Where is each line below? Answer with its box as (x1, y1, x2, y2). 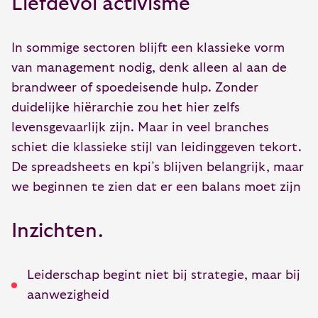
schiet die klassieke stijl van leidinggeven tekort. (11, 141, 302, 155)
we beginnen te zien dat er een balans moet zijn (11, 180, 301, 194)
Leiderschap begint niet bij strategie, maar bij (27, 268, 300, 283)
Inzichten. (11, 221, 104, 242)
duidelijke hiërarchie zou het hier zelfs (11, 101, 240, 115)
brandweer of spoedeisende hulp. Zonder (11, 81, 258, 95)
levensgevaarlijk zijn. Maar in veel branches (11, 121, 269, 135)
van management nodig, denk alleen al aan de (11, 61, 287, 75)
